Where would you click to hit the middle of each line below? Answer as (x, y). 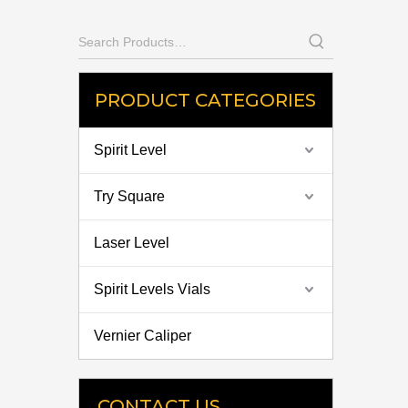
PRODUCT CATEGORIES (205, 100)
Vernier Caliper (143, 336)
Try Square (129, 196)
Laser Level (132, 243)
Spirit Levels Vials (152, 289)
